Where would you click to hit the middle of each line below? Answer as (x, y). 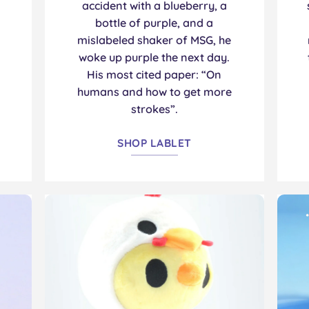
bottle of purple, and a (154, 22)
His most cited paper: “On (154, 74)
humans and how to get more (154, 91)
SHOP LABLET (154, 143)
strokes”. (154, 109)
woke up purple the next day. (154, 57)
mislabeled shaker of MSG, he (154, 40)
